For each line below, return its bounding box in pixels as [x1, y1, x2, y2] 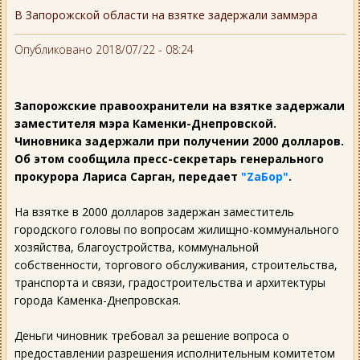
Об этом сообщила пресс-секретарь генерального [14, 151, 324, 166]
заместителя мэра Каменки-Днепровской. [14, 116, 276, 131]
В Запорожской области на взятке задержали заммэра [14, 7, 317, 22]
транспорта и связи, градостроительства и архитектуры [14, 275, 325, 290]
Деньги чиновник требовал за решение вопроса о [14, 328, 289, 343]
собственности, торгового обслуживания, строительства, [14, 257, 337, 272]
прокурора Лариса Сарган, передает [14, 169, 241, 184]
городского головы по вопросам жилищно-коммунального [14, 222, 339, 237]
